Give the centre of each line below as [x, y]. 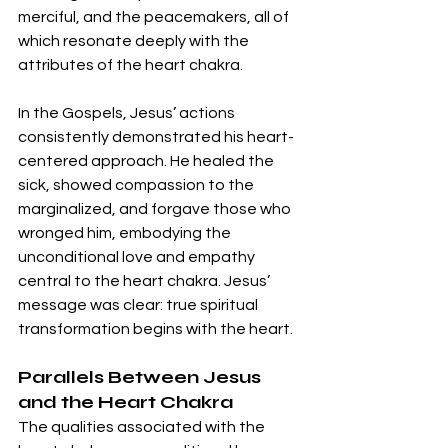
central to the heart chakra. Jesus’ [145, 281]
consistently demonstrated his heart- [156, 137]
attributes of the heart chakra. [130, 65]
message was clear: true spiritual [139, 305]
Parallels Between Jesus [141, 377]
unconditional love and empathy [138, 257]
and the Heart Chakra [125, 402]
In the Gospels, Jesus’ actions [128, 113]
